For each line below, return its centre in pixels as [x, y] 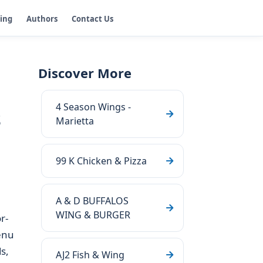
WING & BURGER [93, 215]
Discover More [85, 73]
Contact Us [92, 18]
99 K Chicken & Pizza [101, 161]
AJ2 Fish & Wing [90, 255]
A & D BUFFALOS [92, 201]
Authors [42, 18]
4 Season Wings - [93, 107]
